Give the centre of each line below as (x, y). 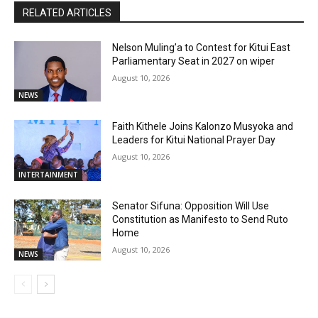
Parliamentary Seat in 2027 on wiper (194, 61)
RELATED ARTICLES (67, 12)
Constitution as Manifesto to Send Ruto (201, 219)
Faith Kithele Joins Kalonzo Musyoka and (203, 127)
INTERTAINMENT (48, 174)
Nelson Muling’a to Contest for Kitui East (202, 47)
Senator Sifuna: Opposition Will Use (191, 205)
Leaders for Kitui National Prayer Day (194, 140)
